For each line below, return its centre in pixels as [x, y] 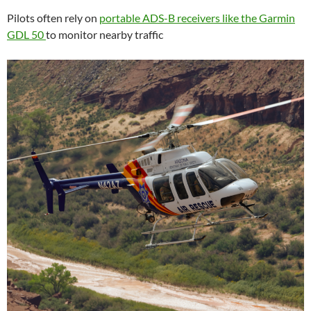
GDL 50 [26, 35]
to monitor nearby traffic [104, 35]
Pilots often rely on [53, 18]
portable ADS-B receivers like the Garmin [197, 18]
